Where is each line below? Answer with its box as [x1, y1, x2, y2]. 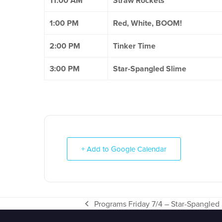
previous [85, 203, 114, 215]
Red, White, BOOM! [113, 17, 182, 29]
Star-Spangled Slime [113, 63, 186, 74]
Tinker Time [113, 40, 156, 52]
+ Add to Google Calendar [81, 144, 166, 154]
